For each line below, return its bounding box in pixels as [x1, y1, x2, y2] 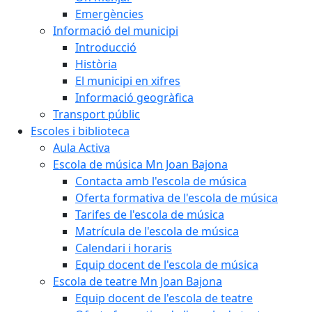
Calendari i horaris [75, 240, 172, 256]
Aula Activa [53, 140, 110, 155]
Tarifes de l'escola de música [75, 207, 224, 222]
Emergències [75, 6, 143, 22]
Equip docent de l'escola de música [75, 257, 258, 272]
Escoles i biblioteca [31, 123, 130, 139]
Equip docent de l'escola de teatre [75, 290, 253, 306]
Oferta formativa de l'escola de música [75, 190, 278, 205]
